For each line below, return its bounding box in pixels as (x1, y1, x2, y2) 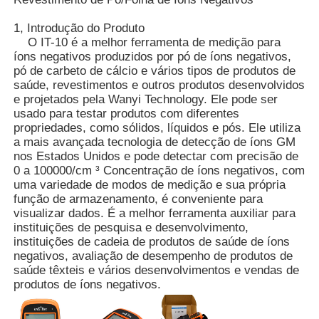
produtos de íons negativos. (14, 277, 162, 291)
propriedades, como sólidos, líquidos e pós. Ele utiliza (14, 120, 301, 135)
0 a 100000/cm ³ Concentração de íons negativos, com (14, 163, 305, 177)
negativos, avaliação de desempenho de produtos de (14, 249, 293, 263)
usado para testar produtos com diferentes (14, 106, 240, 120)
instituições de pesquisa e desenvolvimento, (14, 220, 249, 234)
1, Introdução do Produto (14, 21, 145, 35)
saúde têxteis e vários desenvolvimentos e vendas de (14, 263, 300, 277)
